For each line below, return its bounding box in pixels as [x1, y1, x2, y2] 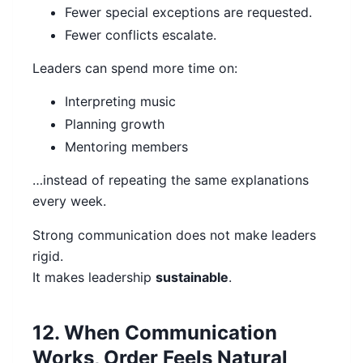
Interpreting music [65, 93, 176, 110]
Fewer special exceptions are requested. [65, 4, 312, 21]
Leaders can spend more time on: [32, 60, 237, 77]
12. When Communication [32, 321, 277, 345]
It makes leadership [32, 269, 156, 286]
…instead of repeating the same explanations [32, 172, 309, 189]
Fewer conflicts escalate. [65, 27, 216, 44]
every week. [32, 193, 106, 210]
